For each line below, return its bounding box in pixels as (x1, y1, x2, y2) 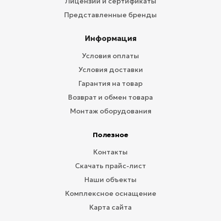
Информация (84, 34, 137, 43)
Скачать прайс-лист (75, 161, 146, 170)
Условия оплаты (82, 51, 139, 60)
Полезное (93, 130, 128, 139)
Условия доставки (78, 65, 143, 74)
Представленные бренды (64, 10, 157, 19)
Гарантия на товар (78, 79, 143, 88)
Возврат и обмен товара (68, 93, 153, 102)
